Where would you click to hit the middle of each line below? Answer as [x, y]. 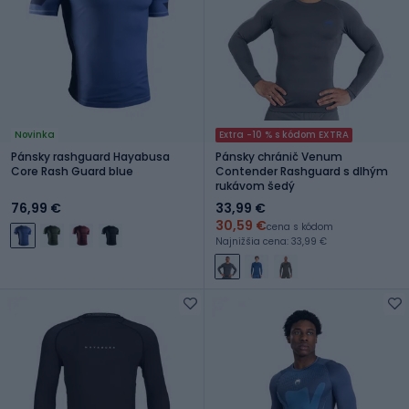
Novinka [35, 134]
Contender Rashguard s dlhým [302, 171]
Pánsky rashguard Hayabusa [90, 156]
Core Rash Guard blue [72, 171]
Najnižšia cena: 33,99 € [271, 241]
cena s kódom [300, 226]
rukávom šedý [255, 185]
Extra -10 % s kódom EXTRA [284, 134]
